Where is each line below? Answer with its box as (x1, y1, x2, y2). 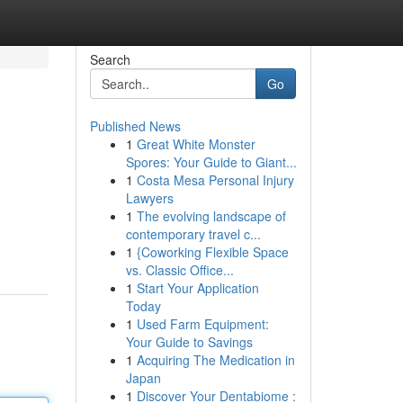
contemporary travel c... (125, 225, 261, 243)
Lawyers (125, 189, 174, 207)
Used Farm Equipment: (136, 315, 269, 333)
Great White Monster (136, 135, 255, 153)
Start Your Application (136, 279, 259, 297)
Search (89, 50, 130, 68)
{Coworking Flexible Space (136, 243, 289, 261)
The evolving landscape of (136, 207, 286, 225)
